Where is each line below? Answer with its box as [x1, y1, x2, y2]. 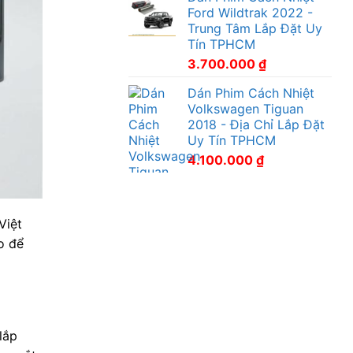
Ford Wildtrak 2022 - [187, 4, 313, 20]
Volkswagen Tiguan [187, 100, 303, 117]
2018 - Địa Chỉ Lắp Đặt [187, 116, 325, 132]
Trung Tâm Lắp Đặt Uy [187, 20, 322, 36]
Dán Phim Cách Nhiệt [187, 84, 314, 101]
